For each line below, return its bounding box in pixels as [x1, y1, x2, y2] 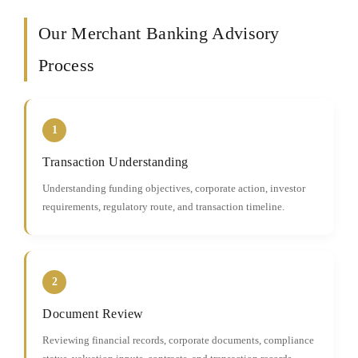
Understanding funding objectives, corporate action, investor [42, 182, 305, 194]
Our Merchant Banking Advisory [38, 23, 280, 43]
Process [38, 55, 95, 75]
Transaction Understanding [42, 155, 189, 169]
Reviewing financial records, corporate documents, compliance [42, 334, 314, 346]
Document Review [42, 307, 144, 320]
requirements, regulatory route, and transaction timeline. [42, 201, 284, 213]
